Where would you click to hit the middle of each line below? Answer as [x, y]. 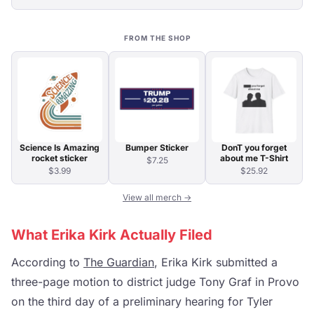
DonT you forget [254, 147]
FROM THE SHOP [157, 38]
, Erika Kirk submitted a [216, 262]
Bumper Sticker [157, 147]
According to [47, 262]
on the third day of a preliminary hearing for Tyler [142, 301]
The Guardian [119, 262]
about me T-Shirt [254, 158]
